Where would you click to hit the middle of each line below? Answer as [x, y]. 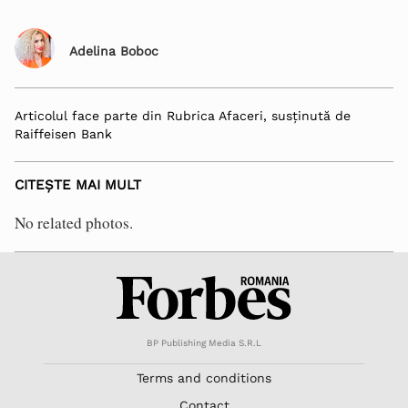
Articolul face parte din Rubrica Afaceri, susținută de [183, 116]
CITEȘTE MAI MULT [78, 185]
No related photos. [74, 222]
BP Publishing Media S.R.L [204, 342]
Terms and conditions [204, 377]
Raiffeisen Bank [63, 134]
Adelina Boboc [114, 51]
